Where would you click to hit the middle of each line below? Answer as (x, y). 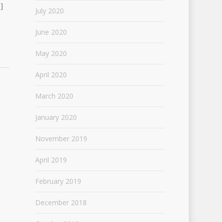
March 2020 (54, 96)
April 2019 (51, 160)
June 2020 (51, 32)
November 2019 (61, 138)
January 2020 (56, 117)
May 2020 (51, 53)
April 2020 (51, 74)
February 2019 (58, 181)
